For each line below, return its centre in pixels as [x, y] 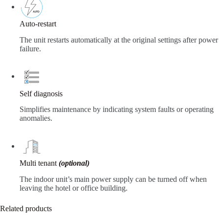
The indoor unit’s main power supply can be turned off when [113, 179]
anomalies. [36, 118]
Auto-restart [38, 23]
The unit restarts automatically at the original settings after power [119, 40]
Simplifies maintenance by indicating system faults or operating [117, 109]
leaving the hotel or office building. [74, 188]
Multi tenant [39, 163]
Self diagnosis [41, 93]
